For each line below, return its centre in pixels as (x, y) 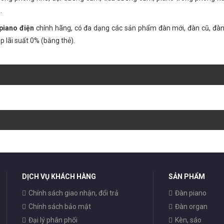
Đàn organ (191, 206)
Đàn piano (190, 193)
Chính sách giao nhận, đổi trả (73, 193)
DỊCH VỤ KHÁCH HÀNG (59, 176)
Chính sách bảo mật (60, 206)
